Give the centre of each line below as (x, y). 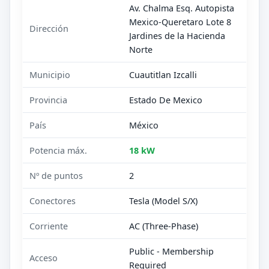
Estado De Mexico (166, 100)
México (144, 125)
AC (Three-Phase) (164, 226)
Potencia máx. (59, 150)
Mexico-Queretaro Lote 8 (180, 22)
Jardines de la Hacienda (177, 35)
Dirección (49, 28)
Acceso (44, 258)
